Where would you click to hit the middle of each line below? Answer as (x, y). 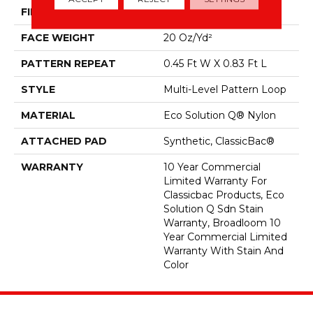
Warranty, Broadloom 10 (222, 223)
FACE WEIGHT (58, 37)
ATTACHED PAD (64, 141)
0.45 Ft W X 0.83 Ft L (215, 63)
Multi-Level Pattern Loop (225, 89)
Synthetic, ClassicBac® (219, 141)
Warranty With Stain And (224, 250)
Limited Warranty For (215, 181)
